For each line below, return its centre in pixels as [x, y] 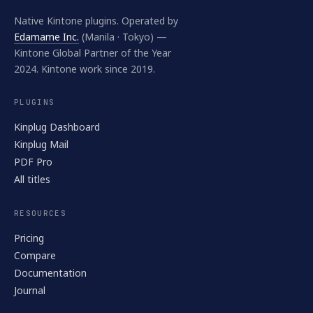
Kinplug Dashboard [57, 127]
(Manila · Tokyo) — [123, 37]
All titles [32, 179]
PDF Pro [33, 162]
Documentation [50, 273]
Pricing [29, 238]
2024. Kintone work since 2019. [85, 69]
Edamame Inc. [46, 37]
